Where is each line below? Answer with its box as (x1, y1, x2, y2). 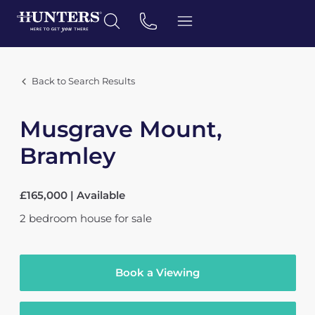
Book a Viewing (115, 266, 200, 279)
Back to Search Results (31, 76, 135, 86)
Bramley (19, 142, 116, 169)
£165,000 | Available (19, 188, 125, 202)
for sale (114, 212, 152, 225)
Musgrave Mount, (19, 115, 222, 143)
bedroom (28, 212, 77, 225)
